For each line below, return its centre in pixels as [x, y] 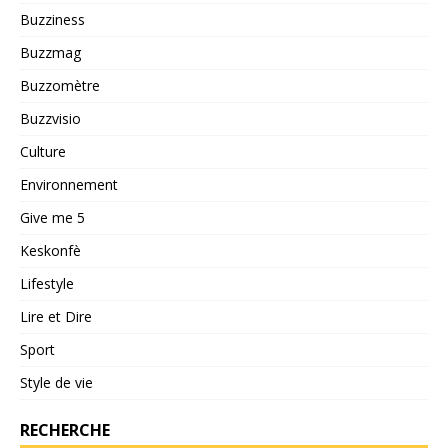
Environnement [69, 184]
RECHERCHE [65, 430]
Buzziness [52, 19]
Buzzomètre [60, 85]
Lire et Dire [56, 316]
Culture [43, 151]
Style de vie [56, 382]
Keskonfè [50, 250]
